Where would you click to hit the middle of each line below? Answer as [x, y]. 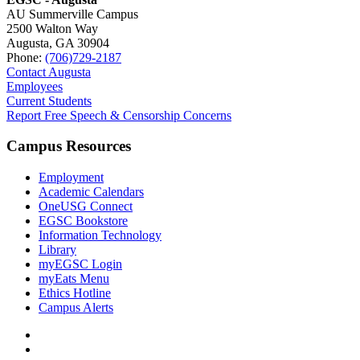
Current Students [49, 100]
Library [57, 250]
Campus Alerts [76, 307]
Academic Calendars [91, 192]
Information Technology [100, 235]
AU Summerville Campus [72, 14]
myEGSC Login [80, 264]
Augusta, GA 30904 [58, 43]
